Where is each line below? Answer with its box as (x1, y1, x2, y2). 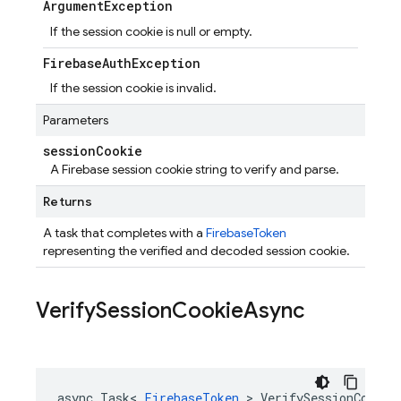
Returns (43, 193, 92, 209)
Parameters (43, 112, 108, 128)
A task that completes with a (43, 225, 206, 241)
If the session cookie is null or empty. (50, 23, 252, 39)
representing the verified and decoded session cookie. (43, 243, 350, 259)
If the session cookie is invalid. (50, 80, 217, 96)
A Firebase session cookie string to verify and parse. (50, 161, 339, 177)
